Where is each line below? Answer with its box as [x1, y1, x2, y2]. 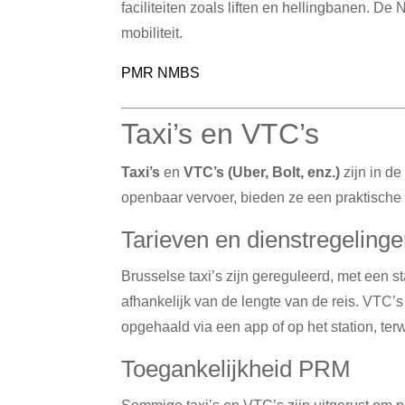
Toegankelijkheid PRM [121, 354, 352, 382]
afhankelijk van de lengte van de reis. [121, 293, 360, 309]
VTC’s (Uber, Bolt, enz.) [184, 164, 341, 180]
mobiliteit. [121, 24, 184, 41]
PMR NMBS [121, 64, 201, 80]
